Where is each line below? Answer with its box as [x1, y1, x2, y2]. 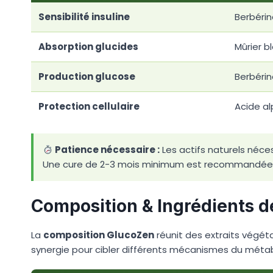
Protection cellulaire [38, 100, 140, 113]
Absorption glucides [38, 40, 138, 54]
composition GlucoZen [43, 229, 154, 242]
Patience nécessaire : [53, 143, 160, 157]
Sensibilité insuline [38, 10, 130, 24]
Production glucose [38, 70, 135, 83]
